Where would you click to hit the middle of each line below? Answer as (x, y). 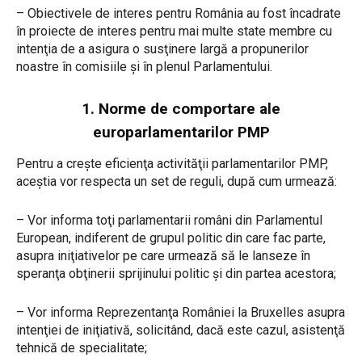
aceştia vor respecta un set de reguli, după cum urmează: (177, 182)
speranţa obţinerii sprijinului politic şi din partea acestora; (176, 274)
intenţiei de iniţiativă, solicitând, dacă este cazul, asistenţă (181, 330)
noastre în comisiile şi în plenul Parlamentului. (144, 67)
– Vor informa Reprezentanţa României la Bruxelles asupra (181, 313)
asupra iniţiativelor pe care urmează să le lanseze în (163, 256)
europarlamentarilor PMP (181, 133)
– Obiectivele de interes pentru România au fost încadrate (179, 14)
